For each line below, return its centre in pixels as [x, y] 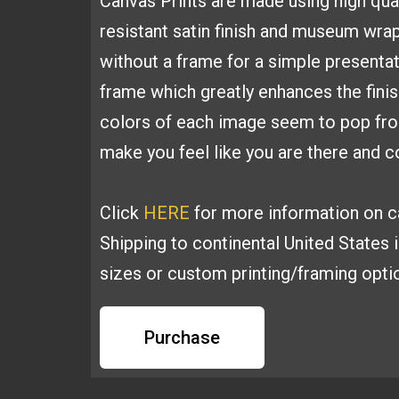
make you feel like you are [204, 152]
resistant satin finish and [196, 31]
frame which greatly [179, 92]
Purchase [182, 338]
